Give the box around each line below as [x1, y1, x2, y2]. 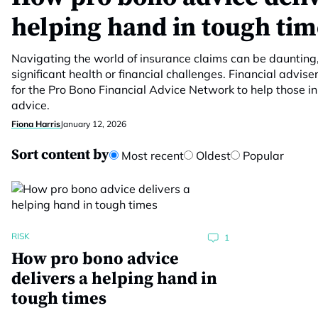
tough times [11, 288, 106, 309]
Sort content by [11, 146, 109, 164]
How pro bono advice [11, 248, 179, 270]
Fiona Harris [11, 119, 60, 129]
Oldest [193, 148, 231, 163]
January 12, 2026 [60, 119, 126, 129]
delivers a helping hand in [11, 268, 217, 290]
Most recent [119, 148, 184, 163]
